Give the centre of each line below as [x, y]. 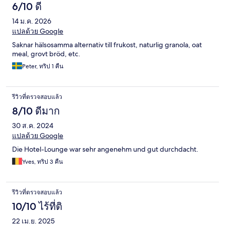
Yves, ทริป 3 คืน [42, 162]
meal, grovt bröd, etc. [46, 54]
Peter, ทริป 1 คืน [43, 67]
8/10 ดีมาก [36, 111]
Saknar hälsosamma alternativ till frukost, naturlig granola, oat [107, 45]
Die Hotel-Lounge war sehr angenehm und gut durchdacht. [105, 149]
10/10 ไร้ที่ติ [37, 207]
